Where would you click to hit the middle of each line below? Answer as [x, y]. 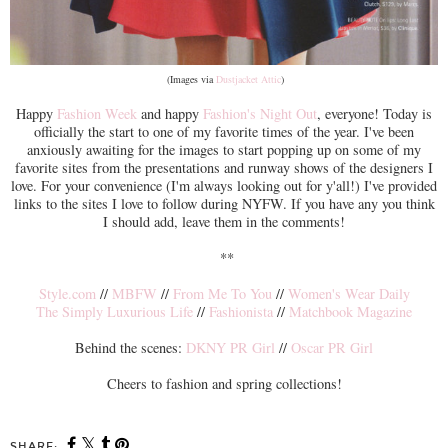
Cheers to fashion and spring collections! [224, 383]
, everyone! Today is [374, 113]
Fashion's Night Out [260, 113]
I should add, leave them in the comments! [224, 221]
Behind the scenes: [130, 347]
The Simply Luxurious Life [114, 311]
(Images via [190, 78]
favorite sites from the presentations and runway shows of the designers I [224, 167]
